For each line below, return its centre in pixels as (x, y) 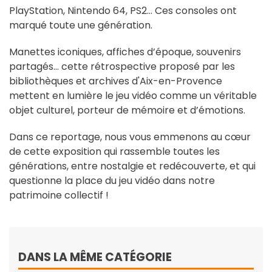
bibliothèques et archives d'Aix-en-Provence (116, 81)
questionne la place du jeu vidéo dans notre (112, 181)
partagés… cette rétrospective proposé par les (122, 66)
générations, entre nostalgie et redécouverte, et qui (132, 166)
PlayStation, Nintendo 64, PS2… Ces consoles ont (123, 11)
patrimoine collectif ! (59, 195)
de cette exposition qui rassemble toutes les (114, 151)
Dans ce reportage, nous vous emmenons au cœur (130, 137)
